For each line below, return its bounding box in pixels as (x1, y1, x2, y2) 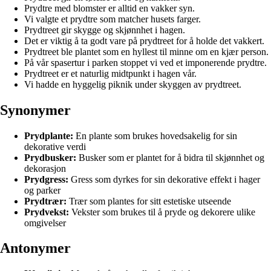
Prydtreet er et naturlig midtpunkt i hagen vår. (24, 68, 197, 79)
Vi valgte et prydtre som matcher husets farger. (24, 13, 201, 24)
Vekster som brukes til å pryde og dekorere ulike (69, 206, 255, 217)
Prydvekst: (24, 206, 69, 217)
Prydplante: (24, 130, 73, 141)
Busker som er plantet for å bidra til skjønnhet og (76, 152, 264, 163)
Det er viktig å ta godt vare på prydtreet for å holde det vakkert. (24, 35, 264, 46)
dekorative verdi (24, 141, 86, 152)
